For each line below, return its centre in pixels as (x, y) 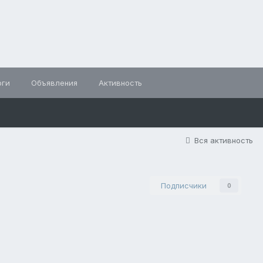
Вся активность (224, 140)
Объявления (54, 83)
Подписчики (184, 186)
